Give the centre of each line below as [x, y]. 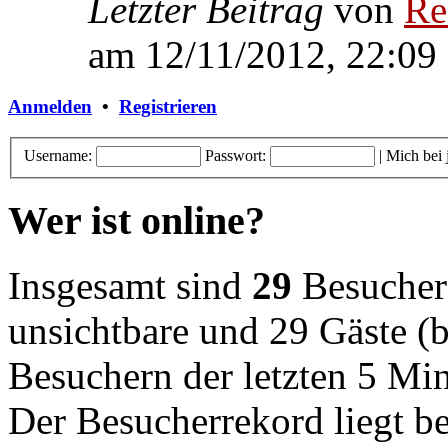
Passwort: [235, 155]
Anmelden [50, 107]
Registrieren [168, 107]
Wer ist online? [136, 221]
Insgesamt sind [130, 285]
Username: [58, 155]
